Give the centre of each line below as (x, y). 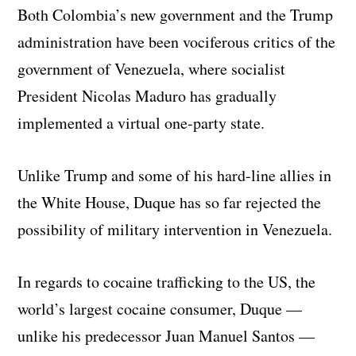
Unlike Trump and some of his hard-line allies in (175, 175)
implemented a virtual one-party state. (141, 122)
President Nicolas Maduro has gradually (147, 95)
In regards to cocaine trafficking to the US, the (167, 281)
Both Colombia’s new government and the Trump (176, 14)
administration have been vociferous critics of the (177, 41)
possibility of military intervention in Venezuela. (175, 229)
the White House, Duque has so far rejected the (170, 202)
